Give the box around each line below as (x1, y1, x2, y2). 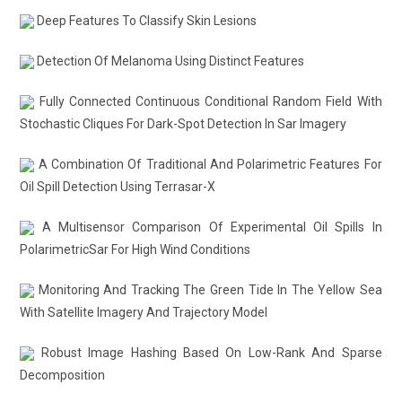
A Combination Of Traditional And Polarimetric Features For (34, 157, 382, 171)
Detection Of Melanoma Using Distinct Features (34, 54, 305, 68)
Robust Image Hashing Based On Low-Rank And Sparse (34, 345, 382, 360)
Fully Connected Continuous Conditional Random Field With (34, 94, 382, 109)
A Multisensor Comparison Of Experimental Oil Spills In (34, 220, 382, 234)
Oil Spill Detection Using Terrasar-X (20, 179, 216, 194)
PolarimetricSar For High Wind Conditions (20, 242, 251, 257)
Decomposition (20, 368, 106, 382)
